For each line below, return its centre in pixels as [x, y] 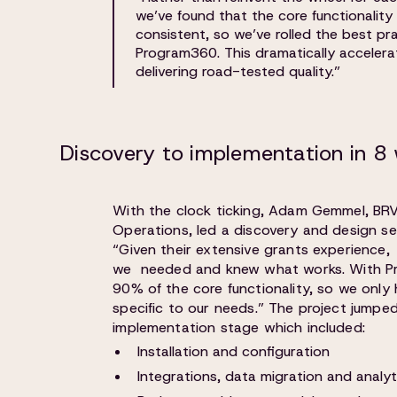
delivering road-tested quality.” [238, 71]
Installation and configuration [234, 351]
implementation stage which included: [239, 327]
